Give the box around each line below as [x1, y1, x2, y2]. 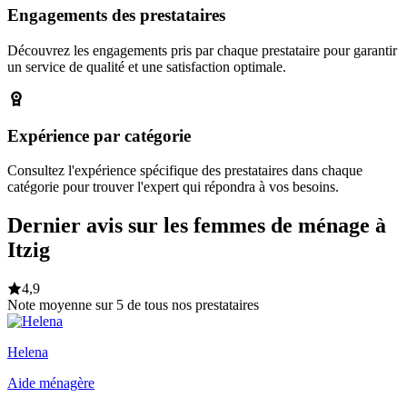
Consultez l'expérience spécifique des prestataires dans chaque [7, 163, 362, 179]
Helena [7, 344, 48, 361]
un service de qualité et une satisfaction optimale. [7, 58, 286, 74]
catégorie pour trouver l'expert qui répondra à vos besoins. [7, 179, 339, 195]
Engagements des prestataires [7, 5, 225, 25]
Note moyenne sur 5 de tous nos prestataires [7, 297, 259, 313]
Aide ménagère [7, 375, 94, 392]
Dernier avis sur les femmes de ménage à [7, 213, 386, 238]
